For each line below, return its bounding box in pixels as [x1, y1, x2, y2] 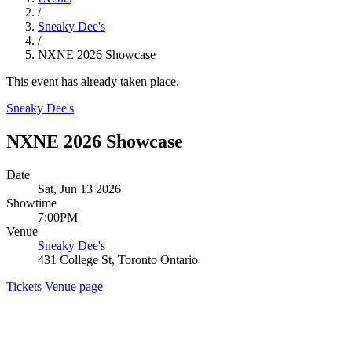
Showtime [6, 196, 57, 210]
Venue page [45, 279, 103, 293]
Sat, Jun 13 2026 [38, 181, 121, 196]
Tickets [6, 279, 45, 293]
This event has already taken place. [6, 75, 179, 88]
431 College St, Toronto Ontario [38, 252, 198, 266]
